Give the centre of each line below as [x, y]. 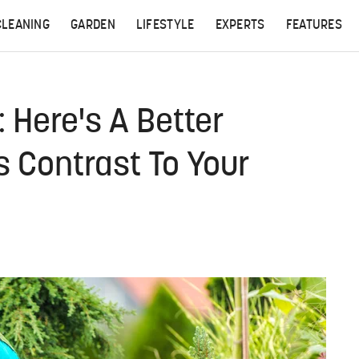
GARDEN [93, 26]
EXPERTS [240, 26]
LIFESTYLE [165, 26]
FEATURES [314, 26]
